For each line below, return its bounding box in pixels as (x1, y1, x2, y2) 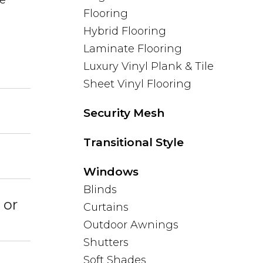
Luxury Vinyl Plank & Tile (83, 60, 214, 73)
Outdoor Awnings (83, 218, 178, 231)
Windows (83, 165, 139, 178)
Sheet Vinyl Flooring (83, 77, 191, 90)
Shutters (83, 236, 129, 249)
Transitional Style (83, 136, 184, 149)
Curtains (83, 201, 129, 214)
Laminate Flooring (83, 42, 182, 55)
